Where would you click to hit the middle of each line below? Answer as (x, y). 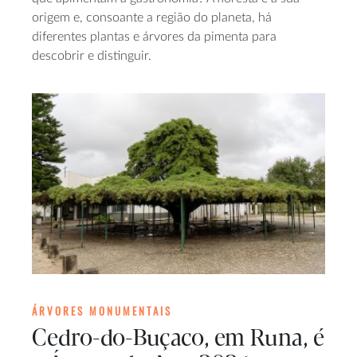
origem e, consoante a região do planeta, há (152, 17)
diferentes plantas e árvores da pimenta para (154, 36)
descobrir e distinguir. (92, 55)
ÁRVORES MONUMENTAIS (102, 310)
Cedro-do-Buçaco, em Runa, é (178, 339)
